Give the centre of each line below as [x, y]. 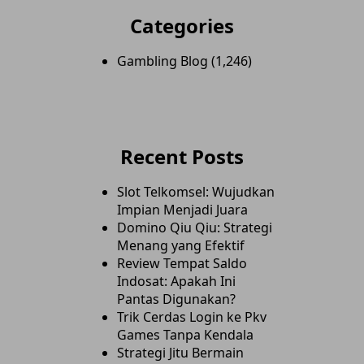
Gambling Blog [162, 61]
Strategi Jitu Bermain [180, 353]
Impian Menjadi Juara [182, 210]
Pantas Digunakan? [176, 299]
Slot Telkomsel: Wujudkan [196, 192]
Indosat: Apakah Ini [176, 281]
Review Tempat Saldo [182, 263]
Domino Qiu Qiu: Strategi [195, 227]
